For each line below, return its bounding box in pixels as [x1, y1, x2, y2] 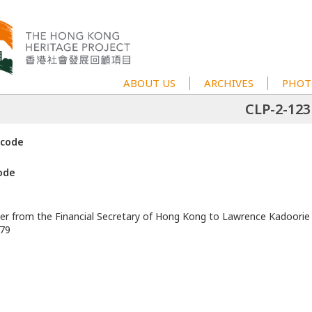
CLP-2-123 [244, 100, 311, 118]
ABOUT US [123, 76, 175, 90]
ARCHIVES [204, 76, 253, 90]
